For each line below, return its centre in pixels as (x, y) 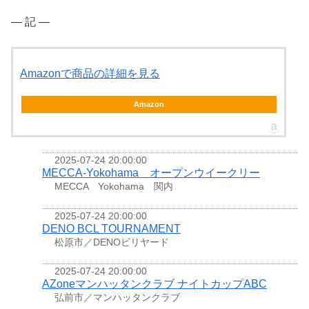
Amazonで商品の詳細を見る (90, 74)
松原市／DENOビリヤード (112, 242)
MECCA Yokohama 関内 (114, 187)
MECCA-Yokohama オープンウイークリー (151, 173)
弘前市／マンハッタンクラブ (117, 297)
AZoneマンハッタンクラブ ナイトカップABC (154, 283)
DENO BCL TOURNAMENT (111, 228)
